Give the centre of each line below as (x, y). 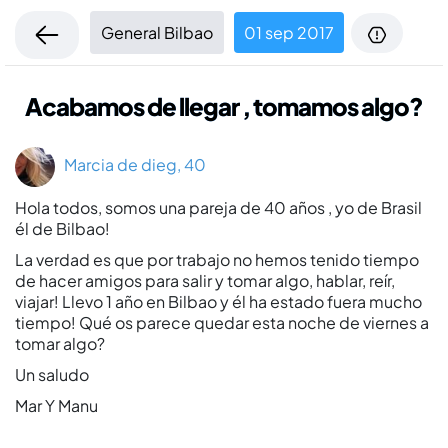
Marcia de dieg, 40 (130, 165)
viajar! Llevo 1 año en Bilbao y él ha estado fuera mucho (218, 302)
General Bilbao (157, 33)
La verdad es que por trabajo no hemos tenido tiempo (217, 260)
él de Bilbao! (62, 229)
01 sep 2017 (289, 33)
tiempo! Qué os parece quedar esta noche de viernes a (222, 323)
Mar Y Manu (56, 406)
